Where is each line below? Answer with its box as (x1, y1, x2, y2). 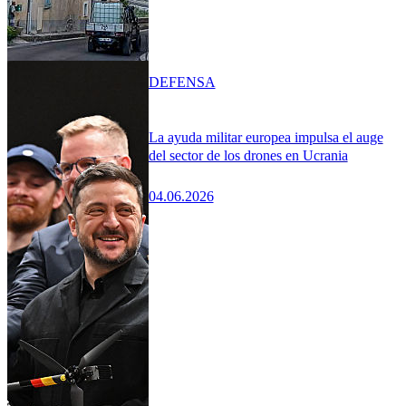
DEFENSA (148, 73, 216, 90)
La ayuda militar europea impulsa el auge (148, 129, 383, 145)
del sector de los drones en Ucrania (148, 147, 348, 163)
